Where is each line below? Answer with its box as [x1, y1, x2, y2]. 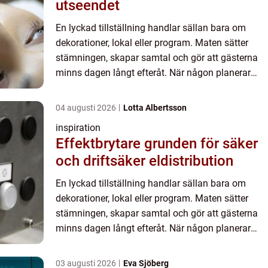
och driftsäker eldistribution [56, 153, 233, 170]
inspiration [56, 122, 100, 134]
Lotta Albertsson [123, 103, 187, 113]
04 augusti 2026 [56, 103, 118, 113]
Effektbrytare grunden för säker [56, 135, 144, 153]
